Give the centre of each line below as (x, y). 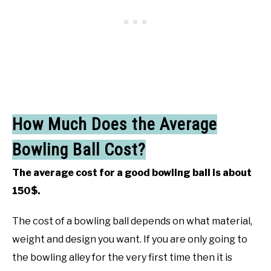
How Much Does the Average (115, 125)
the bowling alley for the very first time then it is (122, 258)
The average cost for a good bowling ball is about (132, 173)
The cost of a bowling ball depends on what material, (132, 221)
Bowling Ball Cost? (79, 150)
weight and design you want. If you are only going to (130, 240)
